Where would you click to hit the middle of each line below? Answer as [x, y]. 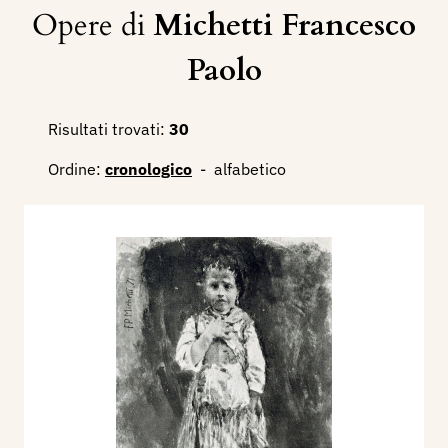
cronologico [148, 169]
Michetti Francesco [284, 26]
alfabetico [250, 169]
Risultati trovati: [106, 129]
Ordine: [74, 169]
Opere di [92, 26]
